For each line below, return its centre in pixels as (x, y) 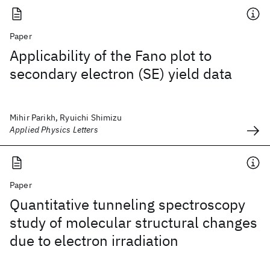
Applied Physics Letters (54, 130)
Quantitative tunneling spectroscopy (127, 204)
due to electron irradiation (94, 240)
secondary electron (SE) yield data (121, 74)
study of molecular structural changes (133, 222)
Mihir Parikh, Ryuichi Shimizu (66, 118)
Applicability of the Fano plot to (111, 55)
